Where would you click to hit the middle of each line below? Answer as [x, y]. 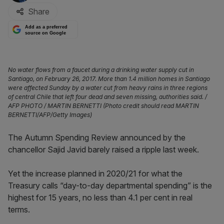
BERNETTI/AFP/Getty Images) [50, 115]
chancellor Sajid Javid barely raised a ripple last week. [103, 149]
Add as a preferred [46, 27]
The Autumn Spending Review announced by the [97, 137]
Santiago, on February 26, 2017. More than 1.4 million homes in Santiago [109, 79]
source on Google [46, 33]
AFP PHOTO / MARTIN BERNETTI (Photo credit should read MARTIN [103, 106]
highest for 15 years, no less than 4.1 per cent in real [100, 197]
